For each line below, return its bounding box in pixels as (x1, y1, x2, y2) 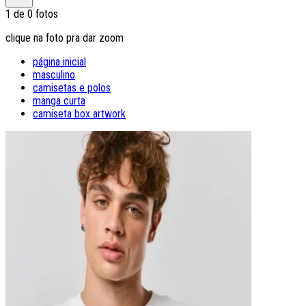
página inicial (33, 55, 86, 68)
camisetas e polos (33, 81, 111, 94)
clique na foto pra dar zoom (5, 31, 124, 44)
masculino (33, 68, 75, 81)
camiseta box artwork (33, 107, 126, 120)
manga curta (33, 94, 85, 107)
